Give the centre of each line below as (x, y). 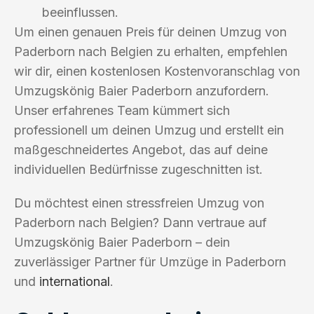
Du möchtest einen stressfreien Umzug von (139, 203)
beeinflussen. (80, 12)
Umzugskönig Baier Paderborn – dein (122, 242)
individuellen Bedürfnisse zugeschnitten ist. (138, 169)
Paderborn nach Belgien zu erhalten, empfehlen (151, 51)
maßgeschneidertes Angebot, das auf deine (141, 149)
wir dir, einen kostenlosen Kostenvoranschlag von (157, 71)
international (75, 281)
